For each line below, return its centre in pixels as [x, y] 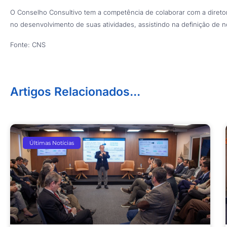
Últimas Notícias [52, 143]
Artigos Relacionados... [75, 92]
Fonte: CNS [28, 45]
